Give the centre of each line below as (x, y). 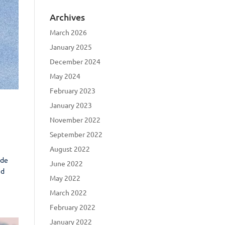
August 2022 (70, 148)
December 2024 (75, 61)
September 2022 (76, 134)
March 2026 (68, 32)
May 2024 (65, 76)
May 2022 (65, 178)
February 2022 (72, 207)
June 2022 (66, 163)
